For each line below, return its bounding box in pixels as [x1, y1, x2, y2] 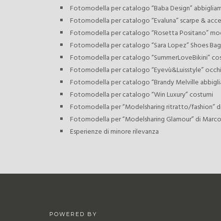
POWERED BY [49, 211, 97, 218]
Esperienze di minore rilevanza [70, 126, 159, 138]
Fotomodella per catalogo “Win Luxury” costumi [70, 89, 213, 101]
